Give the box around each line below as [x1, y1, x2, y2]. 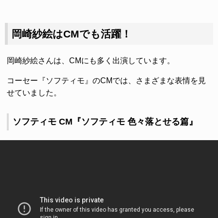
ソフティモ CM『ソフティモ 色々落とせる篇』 [13, 116, 198, 127]
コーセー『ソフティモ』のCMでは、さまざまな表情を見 [7, 76, 206, 85]
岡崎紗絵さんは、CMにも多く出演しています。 [7, 56, 175, 65]
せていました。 [7, 88, 61, 97]
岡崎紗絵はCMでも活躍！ [11, 28, 131, 39]
